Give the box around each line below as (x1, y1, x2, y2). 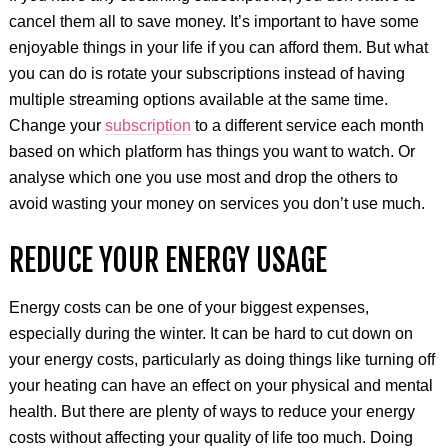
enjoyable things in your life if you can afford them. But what (8, 38, 428, 56)
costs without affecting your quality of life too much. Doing (8, 428, 413, 446)
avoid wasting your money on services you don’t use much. (8, 194, 425, 212)
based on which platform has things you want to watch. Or (8, 142, 415, 160)
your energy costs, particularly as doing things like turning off (8, 350, 435, 368)
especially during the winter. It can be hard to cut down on (8, 324, 413, 342)
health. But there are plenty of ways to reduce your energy (8, 402, 415, 420)
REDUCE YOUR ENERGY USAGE (8, 241, 327, 279)
